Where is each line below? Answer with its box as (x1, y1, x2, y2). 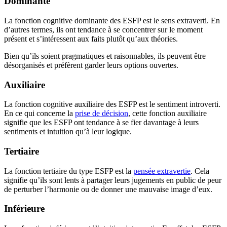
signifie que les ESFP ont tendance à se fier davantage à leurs (4, 118, 199, 127)
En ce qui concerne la (4, 109, 75, 118)
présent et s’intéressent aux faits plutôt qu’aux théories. (4, 34, 178, 43)
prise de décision (75, 109, 128, 118)
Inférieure (4, 203, 45, 214)
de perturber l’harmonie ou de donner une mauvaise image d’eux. (4, 184, 212, 194)
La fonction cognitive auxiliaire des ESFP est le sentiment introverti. (4, 100, 220, 109)
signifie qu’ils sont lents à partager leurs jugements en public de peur (4, 175, 221, 184)
